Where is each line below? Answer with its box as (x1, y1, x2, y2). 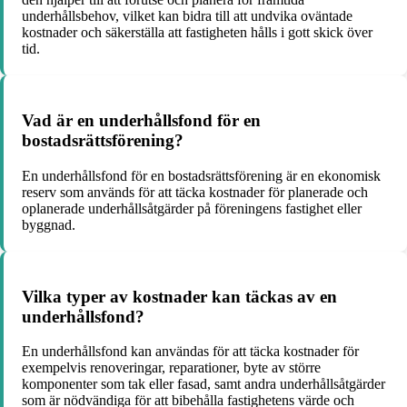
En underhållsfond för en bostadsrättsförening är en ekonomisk (22, 167, 381, 184)
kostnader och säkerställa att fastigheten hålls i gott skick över (22, 25, 372, 41)
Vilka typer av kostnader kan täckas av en (22, 286, 337, 306)
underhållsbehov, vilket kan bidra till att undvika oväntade (22, 8, 352, 25)
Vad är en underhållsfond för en (22, 111, 261, 131)
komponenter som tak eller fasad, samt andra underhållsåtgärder (22, 376, 385, 392)
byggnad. (22, 216, 75, 233)
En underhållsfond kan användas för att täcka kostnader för (22, 343, 359, 360)
